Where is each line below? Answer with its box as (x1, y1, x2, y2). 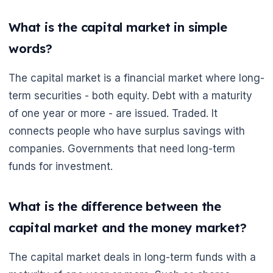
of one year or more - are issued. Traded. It (9, 107, 218, 119)
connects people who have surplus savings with (9, 124, 245, 137)
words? (9, 40, 52, 56)
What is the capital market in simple (9, 19, 227, 35)
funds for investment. (9, 160, 113, 172)
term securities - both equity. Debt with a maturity (9, 89, 252, 102)
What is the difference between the (9, 198, 222, 214)
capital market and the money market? (9, 219, 247, 235)
